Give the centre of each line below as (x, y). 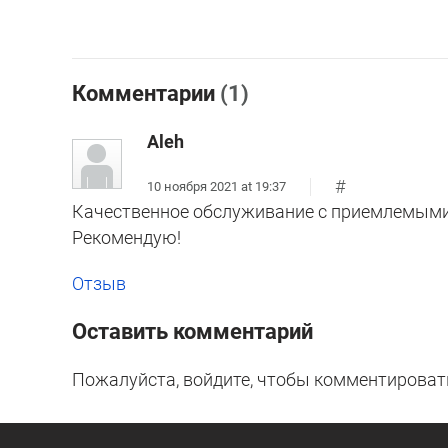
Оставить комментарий (192, 332)
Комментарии (146, 94)
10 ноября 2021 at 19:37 (216, 186)
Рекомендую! (126, 238)
